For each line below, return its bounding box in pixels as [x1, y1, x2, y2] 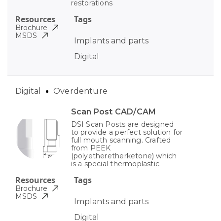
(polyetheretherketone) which [71, 151, 177, 161]
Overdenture [53, 86, 108, 96]
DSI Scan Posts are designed [71, 120, 174, 129]
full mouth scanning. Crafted [71, 136, 171, 145]
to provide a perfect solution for [71, 128, 183, 137]
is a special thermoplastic [71, 159, 160, 169]
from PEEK [71, 144, 111, 153]
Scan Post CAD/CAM [71, 107, 156, 117]
